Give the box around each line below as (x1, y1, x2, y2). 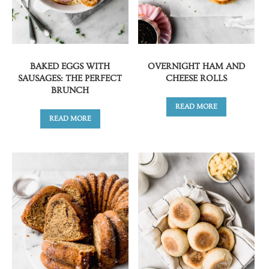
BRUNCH (51, 85, 89, 95)
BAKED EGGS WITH (30, 61, 110, 71)
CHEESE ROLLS (165, 73, 227, 83)
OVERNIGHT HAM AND (147, 61, 245, 71)
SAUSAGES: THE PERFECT (18, 73, 122, 83)
